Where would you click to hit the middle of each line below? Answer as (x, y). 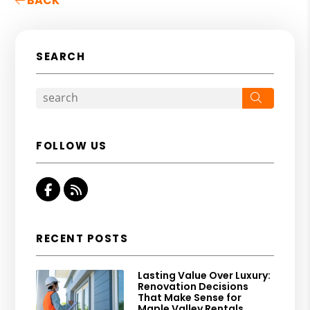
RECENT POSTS (82, 238)
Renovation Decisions (193, 286)
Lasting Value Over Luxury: (204, 275)
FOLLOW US (72, 145)
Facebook (82, 189)
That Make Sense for (190, 297)
